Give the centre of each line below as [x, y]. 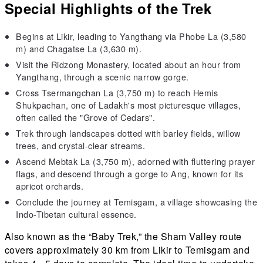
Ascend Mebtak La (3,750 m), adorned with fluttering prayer [136, 161]
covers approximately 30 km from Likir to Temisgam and [127, 249]
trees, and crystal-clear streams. [81, 145]
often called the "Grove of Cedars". [85, 117]
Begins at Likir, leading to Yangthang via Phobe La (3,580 [131, 36]
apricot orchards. [50, 186]
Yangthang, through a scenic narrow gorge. [102, 76]
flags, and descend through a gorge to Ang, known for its [130, 173]
